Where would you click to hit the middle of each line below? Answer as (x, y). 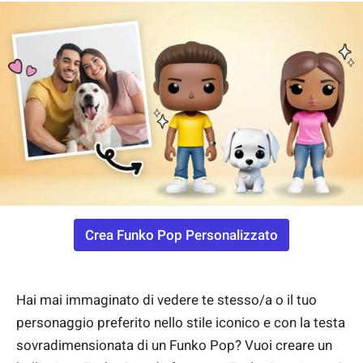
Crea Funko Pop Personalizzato (181, 235)
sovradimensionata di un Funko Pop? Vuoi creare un (174, 346)
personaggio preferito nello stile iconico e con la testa (181, 323)
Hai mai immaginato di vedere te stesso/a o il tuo (167, 300)
